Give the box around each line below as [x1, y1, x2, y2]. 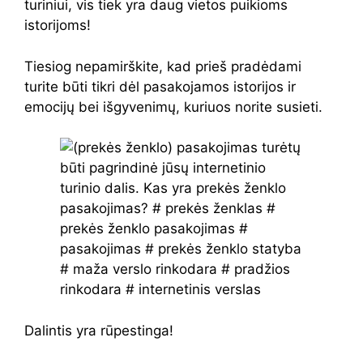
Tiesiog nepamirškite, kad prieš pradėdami [24, 58, 301, 75]
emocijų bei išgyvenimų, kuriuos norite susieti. [24, 98, 322, 115]
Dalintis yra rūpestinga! [24, 322, 173, 339]
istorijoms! [24, 17, 91, 33]
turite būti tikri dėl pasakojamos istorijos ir [24, 78, 296, 95]
